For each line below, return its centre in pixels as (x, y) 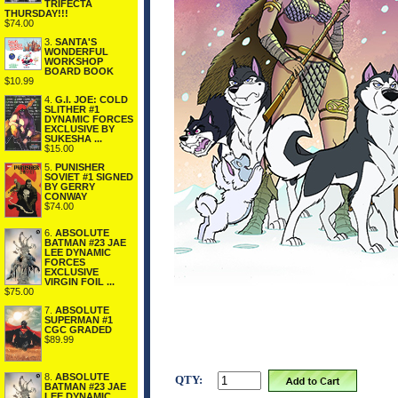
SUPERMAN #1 (79, 320)
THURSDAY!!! (36, 13)
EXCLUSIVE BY (80, 128)
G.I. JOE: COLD (92, 99)
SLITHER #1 (72, 109)
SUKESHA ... (73, 138)
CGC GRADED (78, 330)
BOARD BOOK (79, 71)
